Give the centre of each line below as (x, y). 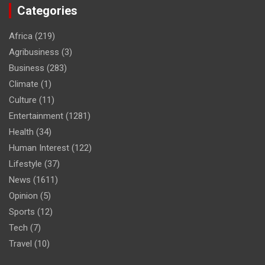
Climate (24, 84)
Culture (23, 100)
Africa (21, 36)
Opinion (23, 196)
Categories (47, 11)
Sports (22, 212)
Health (21, 132)
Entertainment (36, 116)
